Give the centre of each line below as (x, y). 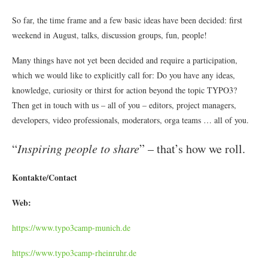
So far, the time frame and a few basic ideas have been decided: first (127, 20)
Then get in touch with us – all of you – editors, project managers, (124, 105)
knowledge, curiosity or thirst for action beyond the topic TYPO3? (124, 90)
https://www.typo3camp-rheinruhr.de (74, 252)
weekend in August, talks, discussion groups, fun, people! (109, 35)
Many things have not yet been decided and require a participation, (125, 60)
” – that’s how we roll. (192, 148)
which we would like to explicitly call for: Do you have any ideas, (124, 75)
